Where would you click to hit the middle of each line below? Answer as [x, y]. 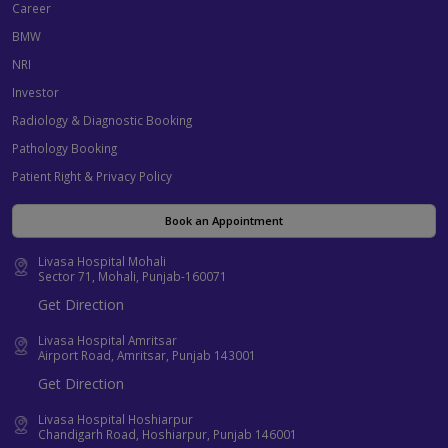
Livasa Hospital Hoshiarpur [115, 419]
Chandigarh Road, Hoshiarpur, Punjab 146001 [167, 434]
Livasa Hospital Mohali [102, 261]
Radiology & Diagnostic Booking [102, 120]
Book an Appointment [224, 221]
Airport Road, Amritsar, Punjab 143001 [147, 355]
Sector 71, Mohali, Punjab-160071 [132, 276]
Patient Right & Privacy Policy [92, 176]
